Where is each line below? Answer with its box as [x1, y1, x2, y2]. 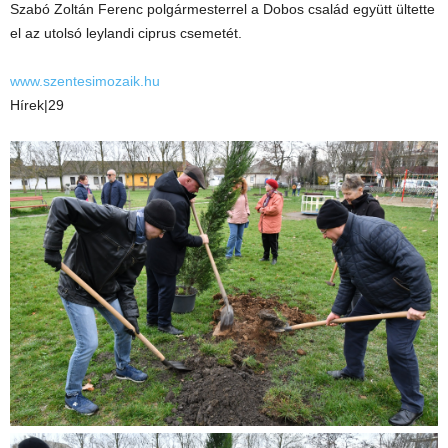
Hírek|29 [10, 97, 64, 113]
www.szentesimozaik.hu [10, 73, 160, 89]
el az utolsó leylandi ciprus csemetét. [10, 25, 242, 41]
